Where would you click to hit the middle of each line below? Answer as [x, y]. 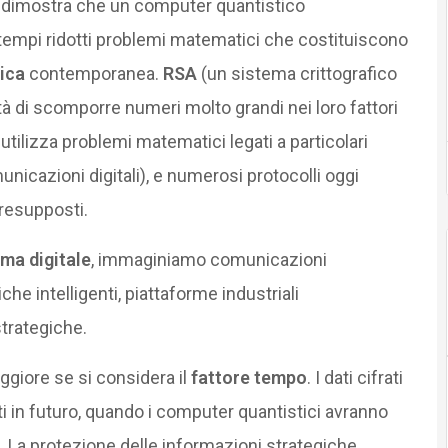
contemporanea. [93, 73]
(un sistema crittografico [296, 73]
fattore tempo [248, 377]
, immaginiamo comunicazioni [208, 259]
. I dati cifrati [354, 377]
